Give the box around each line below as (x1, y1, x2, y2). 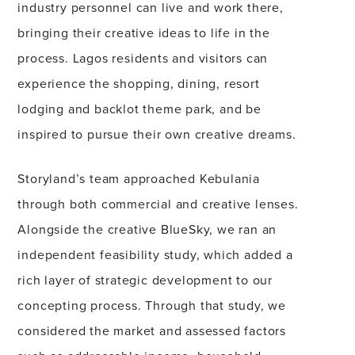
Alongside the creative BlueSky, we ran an (17, 219, 277, 239)
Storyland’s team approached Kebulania (17, 169, 260, 188)
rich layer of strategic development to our (17, 270, 273, 289)
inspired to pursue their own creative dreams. (17, 124, 300, 143)
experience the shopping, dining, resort (17, 74, 260, 93)
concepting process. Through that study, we (17, 296, 286, 315)
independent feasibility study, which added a (17, 245, 293, 264)
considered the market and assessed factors (17, 321, 286, 340)
